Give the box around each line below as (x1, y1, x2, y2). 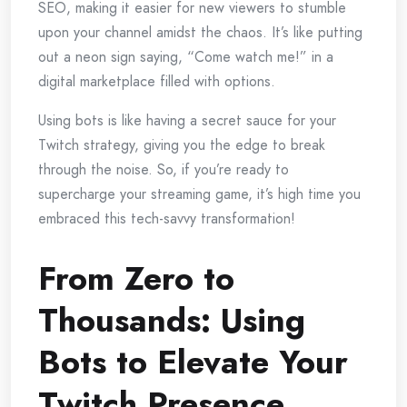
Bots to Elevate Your (38, 338, 348, 387)
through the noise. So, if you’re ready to (38, 159, 289, 181)
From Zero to (38, 254, 234, 303)
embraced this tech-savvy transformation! (38, 208, 295, 230)
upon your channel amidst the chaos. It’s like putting (38, 22, 362, 44)
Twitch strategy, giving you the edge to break (38, 134, 325, 156)
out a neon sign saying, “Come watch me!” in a (38, 46, 333, 68)
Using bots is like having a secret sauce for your (38, 110, 336, 132)
